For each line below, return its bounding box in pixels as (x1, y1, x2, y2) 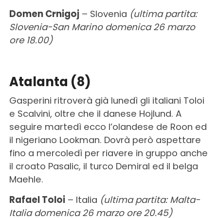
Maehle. (9, 173, 43, 185)
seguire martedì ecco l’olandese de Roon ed (9, 120, 207, 133)
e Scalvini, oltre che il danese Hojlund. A (9, 107, 182, 120)
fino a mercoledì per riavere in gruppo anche (9, 146, 208, 159)
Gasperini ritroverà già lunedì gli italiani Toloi (9, 94, 204, 107)
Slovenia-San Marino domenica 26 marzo (9, 20, 195, 33)
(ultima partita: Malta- (99, 193, 200, 206)
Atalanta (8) (9, 73, 91, 91)
